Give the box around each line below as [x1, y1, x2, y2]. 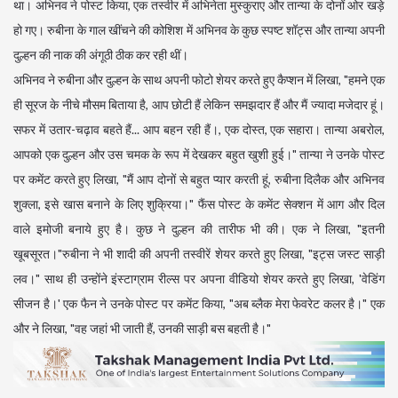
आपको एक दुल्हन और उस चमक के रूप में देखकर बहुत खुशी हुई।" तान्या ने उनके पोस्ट [13, 147, 385, 163]
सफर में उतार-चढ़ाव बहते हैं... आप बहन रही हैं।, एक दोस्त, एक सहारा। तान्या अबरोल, [13, 122, 385, 138]
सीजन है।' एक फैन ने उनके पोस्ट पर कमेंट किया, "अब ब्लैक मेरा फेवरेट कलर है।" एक [13, 296, 385, 312]
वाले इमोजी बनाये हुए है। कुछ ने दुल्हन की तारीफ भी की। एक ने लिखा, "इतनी [13, 221, 385, 237]
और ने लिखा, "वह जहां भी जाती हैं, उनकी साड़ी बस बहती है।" [13, 321, 271, 337]
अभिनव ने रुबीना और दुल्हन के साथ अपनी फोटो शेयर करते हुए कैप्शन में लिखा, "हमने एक [13, 72, 385, 88]
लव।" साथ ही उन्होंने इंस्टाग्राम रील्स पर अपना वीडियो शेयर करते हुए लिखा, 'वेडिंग [13, 271, 385, 287]
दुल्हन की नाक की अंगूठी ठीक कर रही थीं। [13, 47, 188, 63]
